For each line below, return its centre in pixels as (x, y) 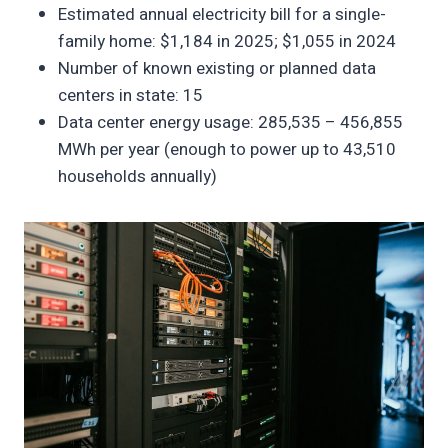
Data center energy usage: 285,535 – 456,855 (230, 123)
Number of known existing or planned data (217, 69)
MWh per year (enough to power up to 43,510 (227, 150)
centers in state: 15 (130, 96)
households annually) (137, 177)
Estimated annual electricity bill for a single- (222, 15)
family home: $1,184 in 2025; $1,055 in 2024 (227, 42)
